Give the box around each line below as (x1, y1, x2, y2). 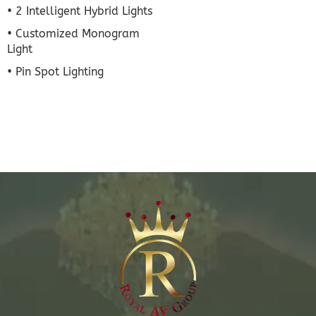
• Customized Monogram (7, 27, 140, 41)
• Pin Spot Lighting (7, 65, 104, 79)
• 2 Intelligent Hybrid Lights (7, 4, 152, 18)
